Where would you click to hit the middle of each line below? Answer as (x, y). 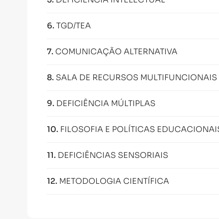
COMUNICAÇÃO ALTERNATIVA (116, 52)
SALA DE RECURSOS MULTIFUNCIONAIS (136, 77)
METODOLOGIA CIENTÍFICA (114, 181)
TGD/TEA (74, 26)
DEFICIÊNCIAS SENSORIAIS (113, 155)
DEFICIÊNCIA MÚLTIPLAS (106, 103)
